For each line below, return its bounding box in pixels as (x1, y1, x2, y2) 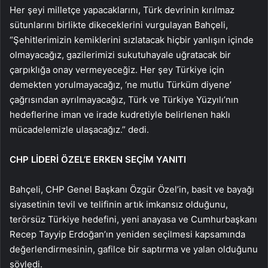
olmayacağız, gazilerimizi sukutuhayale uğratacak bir (10, 48, 231, 60)
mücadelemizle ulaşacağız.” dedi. (10, 123, 149, 135)
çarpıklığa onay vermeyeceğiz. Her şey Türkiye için (10, 63, 224, 75)
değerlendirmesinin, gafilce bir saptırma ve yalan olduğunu (10, 243, 258, 255)
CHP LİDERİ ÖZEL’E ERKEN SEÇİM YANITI (10, 153, 186, 165)
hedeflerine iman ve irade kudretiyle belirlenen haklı (10, 108, 230, 120)
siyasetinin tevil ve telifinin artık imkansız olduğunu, (10, 198, 228, 210)
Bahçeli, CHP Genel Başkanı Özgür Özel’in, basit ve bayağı (10, 183, 254, 195)
